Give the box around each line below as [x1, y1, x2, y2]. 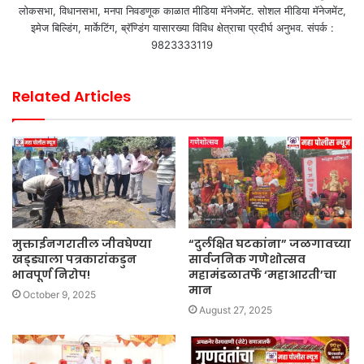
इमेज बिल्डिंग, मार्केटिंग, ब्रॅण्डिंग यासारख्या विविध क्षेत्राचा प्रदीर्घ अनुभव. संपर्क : [30, 20, 334, 34]
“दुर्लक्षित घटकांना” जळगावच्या [188, 235, 351, 252]
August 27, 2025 [199, 303, 272, 316]
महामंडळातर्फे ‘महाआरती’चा [188, 266, 336, 283]
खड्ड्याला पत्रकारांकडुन [12, 250, 136, 267]
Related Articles [12, 85, 131, 106]
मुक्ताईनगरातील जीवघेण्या [12, 235, 152, 252]
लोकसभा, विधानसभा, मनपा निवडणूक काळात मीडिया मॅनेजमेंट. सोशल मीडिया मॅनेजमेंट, [18, 3, 346, 17]
